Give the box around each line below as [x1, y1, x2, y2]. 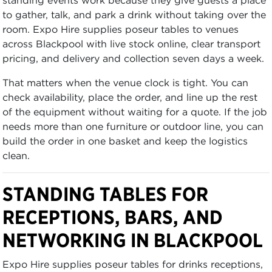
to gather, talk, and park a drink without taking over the [2, 8, 266, 21]
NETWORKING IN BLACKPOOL [2, 228, 263, 252]
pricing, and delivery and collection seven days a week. [2, 52, 264, 64]
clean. [2, 149, 30, 161]
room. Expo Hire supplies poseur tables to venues [2, 22, 239, 35]
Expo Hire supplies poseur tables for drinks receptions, [2, 257, 263, 270]
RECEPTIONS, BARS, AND [2, 205, 223, 229]
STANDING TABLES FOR [2, 182, 208, 206]
